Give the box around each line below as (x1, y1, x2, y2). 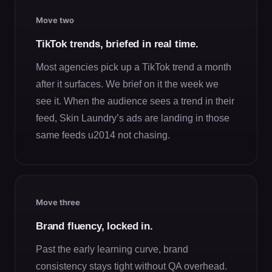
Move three (36, 197, 80, 207)
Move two (36, 15, 74, 25)
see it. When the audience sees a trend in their (36, 95, 234, 106)
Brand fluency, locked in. (36, 220, 153, 232)
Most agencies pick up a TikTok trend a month (36, 61, 231, 72)
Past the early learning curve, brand (36, 243, 188, 254)
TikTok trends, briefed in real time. (36, 38, 199, 50)
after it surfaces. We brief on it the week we (36, 78, 219, 89)
